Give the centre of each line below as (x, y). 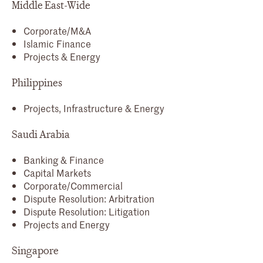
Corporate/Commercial (73, 185)
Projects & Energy (62, 56)
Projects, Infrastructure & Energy (94, 108)
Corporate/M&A (57, 30)
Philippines (37, 83)
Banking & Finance (64, 159)
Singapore (35, 251)
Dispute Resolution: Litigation (87, 211)
